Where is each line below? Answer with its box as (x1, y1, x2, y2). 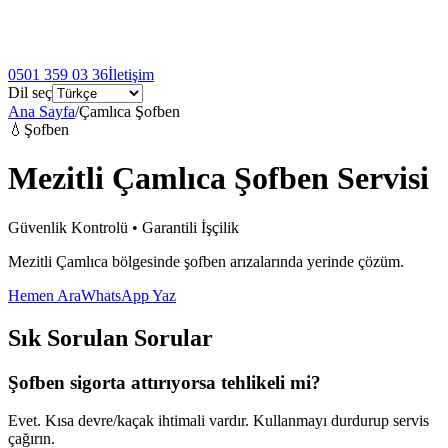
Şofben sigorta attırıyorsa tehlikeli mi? (8, 371, 321, 393)
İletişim (108, 66, 154, 83)
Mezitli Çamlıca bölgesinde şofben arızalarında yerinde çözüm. (8, 252, 404, 270)
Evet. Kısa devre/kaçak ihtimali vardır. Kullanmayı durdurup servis (8, 412, 429, 430)
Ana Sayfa (8, 103, 75, 120)
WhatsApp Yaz (81, 286, 176, 304)
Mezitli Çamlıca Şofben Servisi (8, 160, 429, 197)
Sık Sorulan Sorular (8, 324, 213, 351)
